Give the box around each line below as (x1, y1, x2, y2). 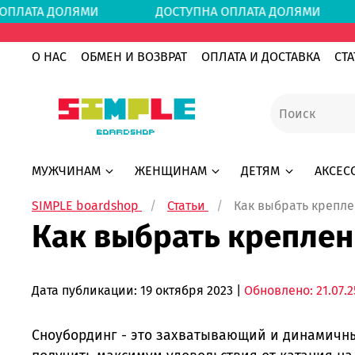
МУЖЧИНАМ (32, 162, 101, 178)
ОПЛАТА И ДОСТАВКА (201, 49, 320, 65)
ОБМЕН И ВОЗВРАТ (81, 49, 187, 65)
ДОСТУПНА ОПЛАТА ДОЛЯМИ (124, 3, 347, 19)
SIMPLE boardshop (32, 197, 139, 213)
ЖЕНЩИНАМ (135, 162, 208, 178)
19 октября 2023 (140, 283, 233, 299)
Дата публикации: (32, 283, 140, 299)
